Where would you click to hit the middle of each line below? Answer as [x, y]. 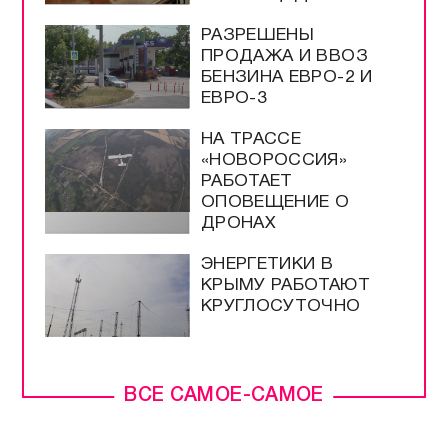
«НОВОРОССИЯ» [274, 160]
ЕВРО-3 [233, 98]
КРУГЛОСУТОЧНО [280, 306]
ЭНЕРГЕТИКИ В [267, 264]
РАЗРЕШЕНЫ [257, 35]
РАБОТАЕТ [246, 181]
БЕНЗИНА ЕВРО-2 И [286, 77]
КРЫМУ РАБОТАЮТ [285, 285]
